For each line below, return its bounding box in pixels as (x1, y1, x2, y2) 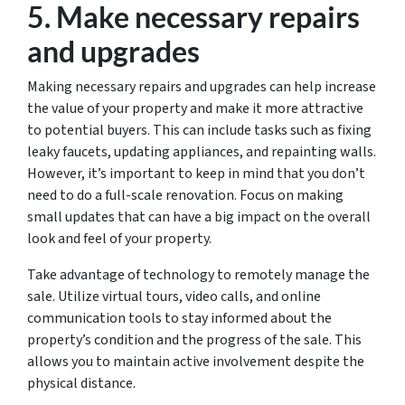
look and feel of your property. (27, 229, 212, 249)
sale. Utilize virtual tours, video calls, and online (27, 287, 321, 306)
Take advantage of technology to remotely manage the (27, 265, 370, 285)
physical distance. (27, 373, 136, 393)
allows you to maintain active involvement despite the (27, 352, 364, 372)
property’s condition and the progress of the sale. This (27, 330, 362, 350)
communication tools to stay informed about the (27, 308, 332, 328)
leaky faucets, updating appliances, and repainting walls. (27, 142, 376, 162)
